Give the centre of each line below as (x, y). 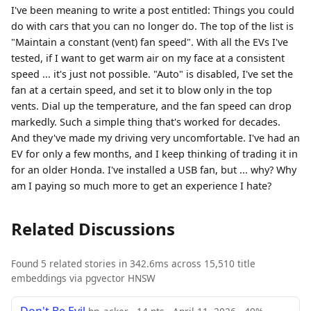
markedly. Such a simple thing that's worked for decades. (146, 121)
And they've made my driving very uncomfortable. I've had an (155, 137)
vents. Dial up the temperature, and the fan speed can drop (151, 106)
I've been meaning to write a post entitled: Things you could (153, 10)
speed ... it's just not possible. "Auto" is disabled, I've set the (152, 74)
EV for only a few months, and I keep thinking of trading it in (154, 153)
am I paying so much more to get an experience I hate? (141, 185)
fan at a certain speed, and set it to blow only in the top (142, 90)
